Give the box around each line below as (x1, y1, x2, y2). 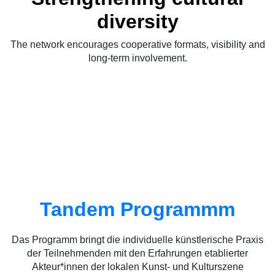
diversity (96, 10, 179, 33)
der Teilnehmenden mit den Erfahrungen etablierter (27, 248, 248, 259)
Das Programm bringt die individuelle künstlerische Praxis (12, 234, 263, 246)
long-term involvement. (88, 53, 187, 64)
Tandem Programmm (40, 198, 235, 221)
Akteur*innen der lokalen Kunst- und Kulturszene (31, 261, 244, 273)
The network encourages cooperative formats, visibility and (10, 39, 265, 50)
